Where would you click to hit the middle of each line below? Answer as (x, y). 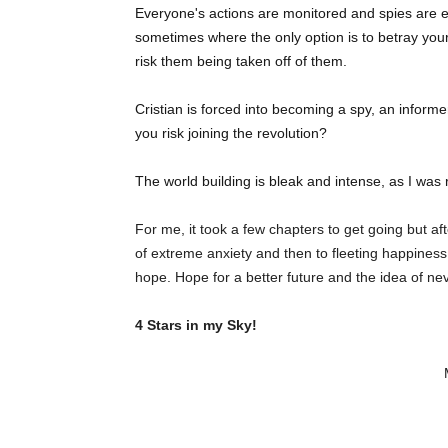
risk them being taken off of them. (243, 61)
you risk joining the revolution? (231, 133)
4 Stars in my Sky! (196, 325)
